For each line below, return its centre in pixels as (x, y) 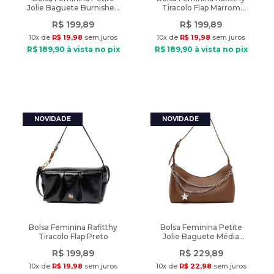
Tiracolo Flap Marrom (201, 8)
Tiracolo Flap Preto (73, 236)
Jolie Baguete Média (201, 236)
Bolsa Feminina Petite (201, 227)
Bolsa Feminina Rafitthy (73, 227)
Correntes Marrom (201, 246)
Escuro (201, 17)
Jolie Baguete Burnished (73, 8)
